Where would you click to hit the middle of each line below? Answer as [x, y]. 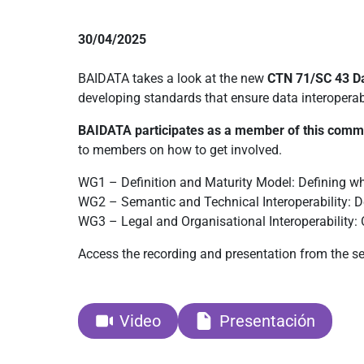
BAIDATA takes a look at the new [173, 78]
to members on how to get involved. [180, 150]
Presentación [267, 321]
